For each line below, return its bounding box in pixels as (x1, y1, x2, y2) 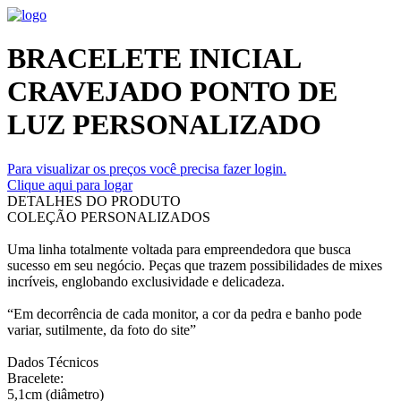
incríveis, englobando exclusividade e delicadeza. (7, 273, 285, 289)
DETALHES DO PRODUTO (7, 192, 181, 209)
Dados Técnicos (7, 354, 98, 370)
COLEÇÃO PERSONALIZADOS (7, 209, 210, 225)
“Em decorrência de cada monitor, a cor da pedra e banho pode (7, 305, 362, 321)
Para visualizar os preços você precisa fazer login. (7, 160, 286, 176)
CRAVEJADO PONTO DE (7, 75, 337, 108)
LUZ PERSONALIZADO (7, 108, 321, 141)
